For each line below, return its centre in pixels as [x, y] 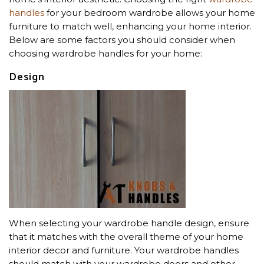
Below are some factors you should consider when [122, 39]
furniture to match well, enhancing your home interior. [130, 26]
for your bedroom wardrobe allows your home [150, 12]
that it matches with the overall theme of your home [126, 236]
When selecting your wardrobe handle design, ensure [129, 223]
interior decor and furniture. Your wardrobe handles [124, 250]
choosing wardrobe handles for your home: [105, 53]
